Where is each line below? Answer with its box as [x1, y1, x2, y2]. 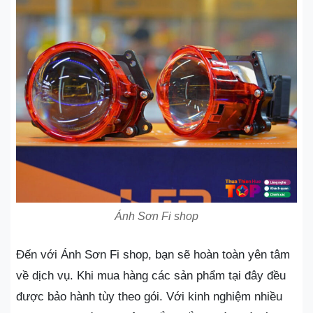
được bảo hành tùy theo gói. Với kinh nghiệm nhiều [16, 290, 282, 303]
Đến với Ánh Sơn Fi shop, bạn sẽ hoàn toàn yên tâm [16, 248, 290, 261]
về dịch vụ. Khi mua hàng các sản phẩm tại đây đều [16, 269, 286, 282]
